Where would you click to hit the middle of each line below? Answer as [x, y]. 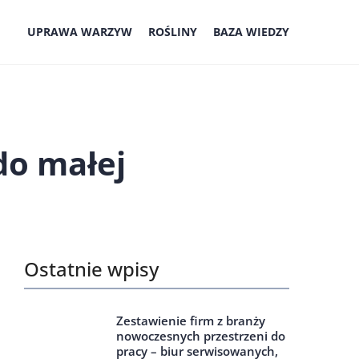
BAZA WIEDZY [251, 32]
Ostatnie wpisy [91, 269]
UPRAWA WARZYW [80, 32]
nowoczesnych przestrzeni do [201, 336]
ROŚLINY [173, 32]
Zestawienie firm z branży [191, 321]
